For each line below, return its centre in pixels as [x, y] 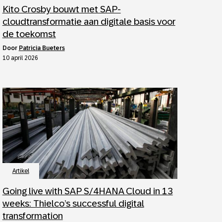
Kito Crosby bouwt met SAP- [61, 9]
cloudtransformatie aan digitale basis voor [89, 22]
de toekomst [29, 34]
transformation [32, 216]
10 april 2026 [20, 58]
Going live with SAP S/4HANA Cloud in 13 [87, 191]
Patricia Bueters [42, 48]
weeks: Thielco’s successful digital [73, 203]
